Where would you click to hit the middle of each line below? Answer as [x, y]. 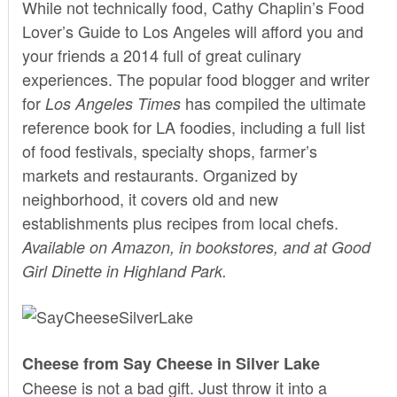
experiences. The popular [114, 78]
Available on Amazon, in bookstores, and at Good [196, 246]
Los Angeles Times [115, 103]
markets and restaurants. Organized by [160, 174]
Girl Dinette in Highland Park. [124, 270]
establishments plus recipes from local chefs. [180, 222]
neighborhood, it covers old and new [150, 198]
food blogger [250, 78]
